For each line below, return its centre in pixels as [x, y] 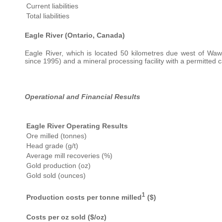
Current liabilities [52, 6]
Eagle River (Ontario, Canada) [75, 35]
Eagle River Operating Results [77, 126]
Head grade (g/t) [52, 146]
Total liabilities [48, 16]
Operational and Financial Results [83, 97]
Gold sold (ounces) [56, 176]
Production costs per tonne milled [84, 197]
